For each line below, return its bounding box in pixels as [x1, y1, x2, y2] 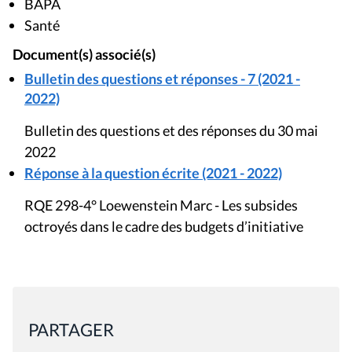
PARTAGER [28, 318, 114, 340]
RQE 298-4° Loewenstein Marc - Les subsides [24, 196, 298, 214]
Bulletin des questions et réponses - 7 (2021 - [24, 69, 300, 87]
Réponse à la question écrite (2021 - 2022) [24, 163, 282, 181]
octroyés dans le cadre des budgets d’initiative [24, 217, 303, 235]
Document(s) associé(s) [13, 46, 156, 63]
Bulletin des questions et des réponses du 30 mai [24, 121, 318, 139]
